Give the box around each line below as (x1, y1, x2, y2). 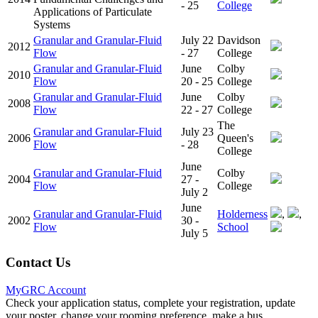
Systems (33, 18, 70, 31)
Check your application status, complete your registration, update (6, 296, 295, 309)
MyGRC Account (6, 283, 86, 296)
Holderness (217, 207, 268, 220)
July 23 (181, 125, 214, 138)
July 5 (181, 226, 208, 239)
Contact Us (6, 255, 70, 270)
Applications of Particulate (33, 5, 152, 18)
